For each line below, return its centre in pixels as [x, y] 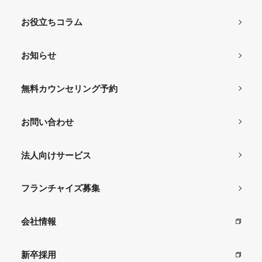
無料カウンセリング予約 [69, 88]
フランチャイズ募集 [60, 188]
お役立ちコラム [51, 22]
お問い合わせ [47, 122]
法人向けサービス [56, 155]
